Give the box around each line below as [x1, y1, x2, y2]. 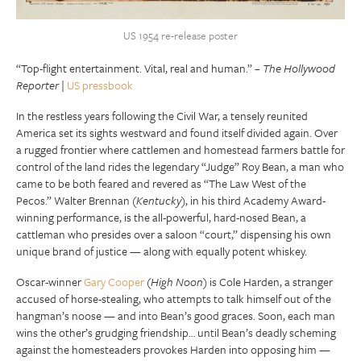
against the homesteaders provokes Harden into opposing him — [16, 340, 330, 358]
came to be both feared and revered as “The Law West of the [16, 174, 306, 192]
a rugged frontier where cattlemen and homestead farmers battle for [16, 140, 345, 158]
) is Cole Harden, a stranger [203, 272, 333, 290]
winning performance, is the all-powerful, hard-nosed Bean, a [16, 208, 306, 226]
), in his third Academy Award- [181, 191, 326, 209]
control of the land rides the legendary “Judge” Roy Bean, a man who [16, 157, 344, 175]
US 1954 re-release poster [123, 27, 238, 44]
